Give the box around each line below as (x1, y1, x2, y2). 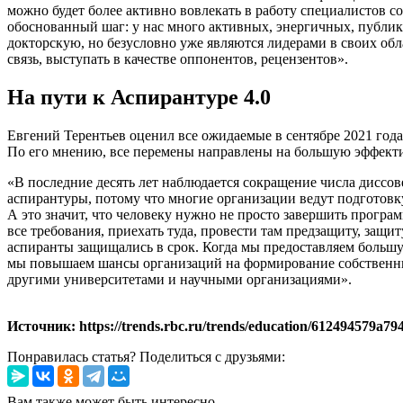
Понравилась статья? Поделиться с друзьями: (7, 348, 285, 364)
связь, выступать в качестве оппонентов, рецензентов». (7, 50, 348, 67)
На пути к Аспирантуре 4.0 (7, 85, 271, 109)
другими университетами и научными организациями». (7, 271, 352, 287)
